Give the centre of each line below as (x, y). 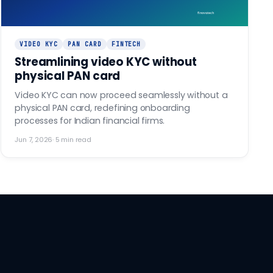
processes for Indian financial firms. (90, 121)
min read (75, 140)
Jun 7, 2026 (34, 140)
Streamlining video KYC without (106, 62)
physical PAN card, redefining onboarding (102, 108)
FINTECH (126, 44)
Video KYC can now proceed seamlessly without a (121, 95)
